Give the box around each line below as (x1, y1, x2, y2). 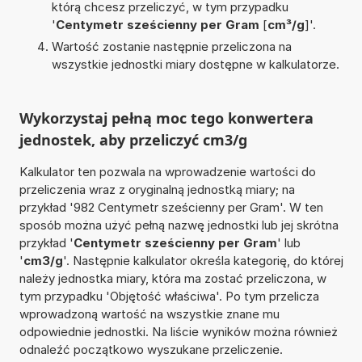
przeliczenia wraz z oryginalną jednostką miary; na (19, 181, 295, 197)
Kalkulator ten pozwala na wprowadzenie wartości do (19, 163, 316, 179)
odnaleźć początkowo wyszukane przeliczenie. (19, 341, 283, 357)
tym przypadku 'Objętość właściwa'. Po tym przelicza (19, 288, 319, 304)
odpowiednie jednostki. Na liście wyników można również (19, 323, 338, 339)
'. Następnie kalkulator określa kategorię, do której (62, 252, 343, 268)
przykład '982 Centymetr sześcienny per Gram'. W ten (19, 199, 323, 215)
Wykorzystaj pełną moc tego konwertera (19, 107, 314, 128)
